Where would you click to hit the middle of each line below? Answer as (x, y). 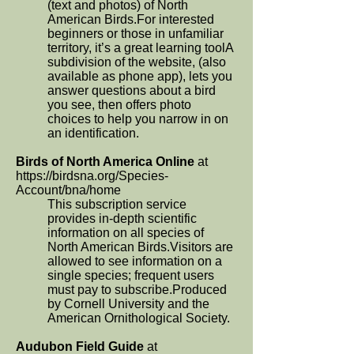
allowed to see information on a (135, 261)
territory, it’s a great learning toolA (140, 48)
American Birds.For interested (131, 19)
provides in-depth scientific (122, 218)
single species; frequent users (131, 275)
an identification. (93, 133)
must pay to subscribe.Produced (137, 290)
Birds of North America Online (105, 162)
